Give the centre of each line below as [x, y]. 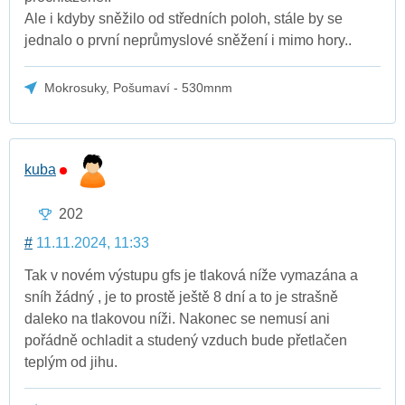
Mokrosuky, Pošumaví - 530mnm [139, 88]
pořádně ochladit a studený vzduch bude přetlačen [186, 341]
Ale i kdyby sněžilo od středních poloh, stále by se [184, 19]
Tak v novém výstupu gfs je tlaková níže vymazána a [191, 276]
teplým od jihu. [71, 363]
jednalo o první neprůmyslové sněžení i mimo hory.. [188, 41]
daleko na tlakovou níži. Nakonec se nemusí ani [177, 319]
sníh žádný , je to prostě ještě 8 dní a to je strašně [181, 297]
